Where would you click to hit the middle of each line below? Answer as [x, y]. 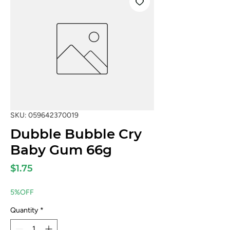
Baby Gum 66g [61, 150]
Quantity [24, 210]
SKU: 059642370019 [44, 115]
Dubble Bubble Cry [76, 134]
